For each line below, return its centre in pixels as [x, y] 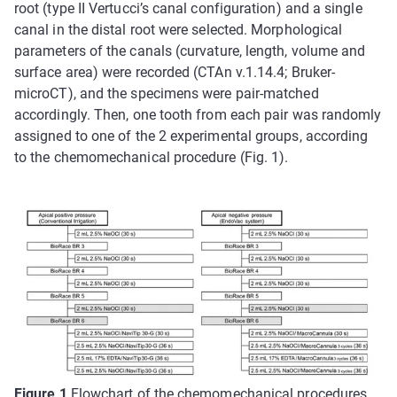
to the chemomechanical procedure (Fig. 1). [152, 157]
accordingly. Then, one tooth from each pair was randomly [198, 115]
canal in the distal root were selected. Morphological [179, 30]
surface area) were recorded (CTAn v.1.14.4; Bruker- [175, 72]
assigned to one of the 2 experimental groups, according [191, 136]
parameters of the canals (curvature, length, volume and [190, 51]
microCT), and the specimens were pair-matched [167, 93]
